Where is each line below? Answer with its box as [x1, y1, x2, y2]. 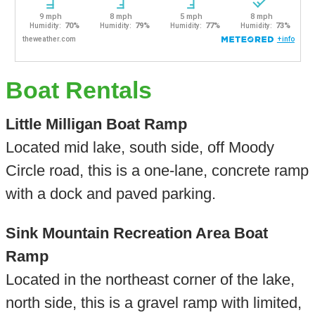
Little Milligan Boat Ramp [5, 115, 187, 134]
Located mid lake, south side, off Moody [5, 139, 274, 157]
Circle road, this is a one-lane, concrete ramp [5, 162, 309, 180]
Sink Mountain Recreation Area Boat [5, 224, 268, 242]
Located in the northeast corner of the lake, [5, 270, 295, 288]
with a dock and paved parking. [5, 185, 216, 203]
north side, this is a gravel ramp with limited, [5, 293, 302, 311]
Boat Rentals [5, 77, 152, 104]
